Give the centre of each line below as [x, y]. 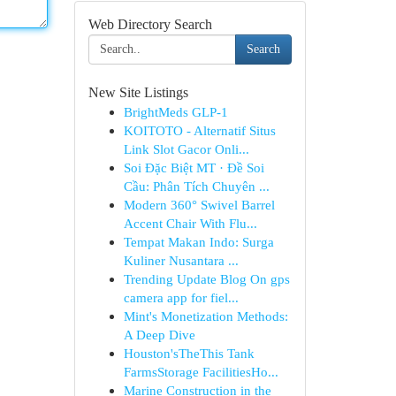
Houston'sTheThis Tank [189, 353]
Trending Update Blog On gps [206, 279]
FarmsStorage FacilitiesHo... [201, 372]
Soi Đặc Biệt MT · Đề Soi [194, 168]
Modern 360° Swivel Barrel [199, 205]
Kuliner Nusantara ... [181, 260]
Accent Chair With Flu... [190, 223]
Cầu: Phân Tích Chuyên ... [196, 186]
